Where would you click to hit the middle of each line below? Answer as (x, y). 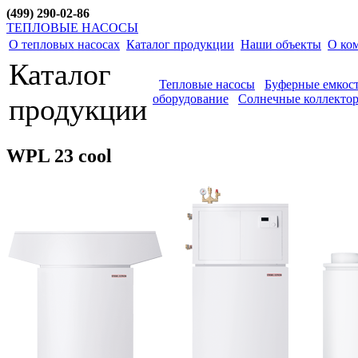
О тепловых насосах (64, 44)
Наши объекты (281, 44)
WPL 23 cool (59, 155)
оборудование (191, 99)
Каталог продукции (180, 44)
